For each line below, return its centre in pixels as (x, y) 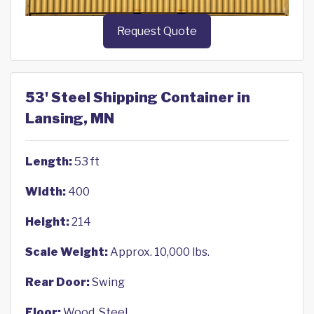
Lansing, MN (70, 119)
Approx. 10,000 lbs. (159, 252)
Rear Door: (57, 282)
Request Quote (157, 32)
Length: (49, 162)
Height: (47, 222)
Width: (46, 192)
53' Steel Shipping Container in (138, 98)
